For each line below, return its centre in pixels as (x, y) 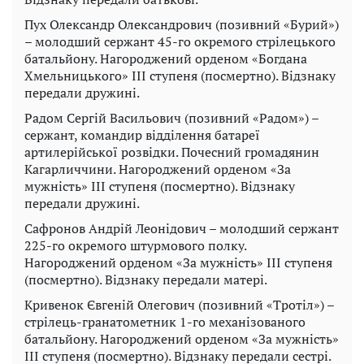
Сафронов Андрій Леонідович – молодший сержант (182, 229)
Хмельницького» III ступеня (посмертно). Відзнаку (180, 76)
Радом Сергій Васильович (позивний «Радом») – (171, 118)
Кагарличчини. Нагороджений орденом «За (158, 169)
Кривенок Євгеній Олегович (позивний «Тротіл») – (179, 305)
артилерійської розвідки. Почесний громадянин (172, 152)
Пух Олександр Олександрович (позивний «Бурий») (182, 25)
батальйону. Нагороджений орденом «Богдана (166, 59)
